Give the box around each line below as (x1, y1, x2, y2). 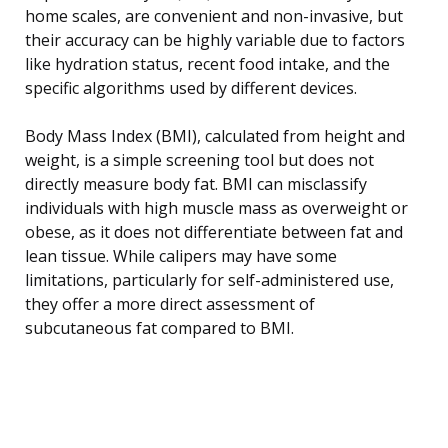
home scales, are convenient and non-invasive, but (25, 4, 403, 27)
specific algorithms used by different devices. (25, 76, 357, 99)
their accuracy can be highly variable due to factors (25, 28, 405, 51)
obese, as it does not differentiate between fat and (25, 220, 403, 243)
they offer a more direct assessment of (25, 292, 315, 315)
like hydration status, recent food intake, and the (25, 52, 390, 75)
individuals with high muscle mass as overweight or (25, 196, 408, 219)
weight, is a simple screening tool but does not (25, 148, 374, 171)
